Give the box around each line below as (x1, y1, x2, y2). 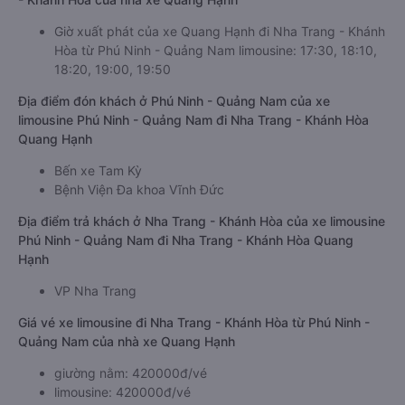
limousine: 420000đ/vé (54, 384, 191, 400)
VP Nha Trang (54, 283, 137, 298)
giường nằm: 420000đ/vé (54, 365, 207, 381)
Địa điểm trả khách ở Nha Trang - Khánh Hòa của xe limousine (18, 213, 385, 229)
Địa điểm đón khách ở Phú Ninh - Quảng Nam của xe (18, 93, 330, 108)
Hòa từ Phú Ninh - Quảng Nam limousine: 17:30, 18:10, (54, 42, 377, 58)
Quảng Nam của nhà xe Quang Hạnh (18, 334, 235, 349)
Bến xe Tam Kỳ (54, 163, 142, 178)
